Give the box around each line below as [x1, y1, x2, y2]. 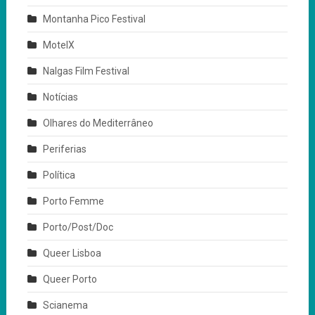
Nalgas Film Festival [42, 65, 129, 77]
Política [42, 169, 75, 181]
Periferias [42, 143, 86, 155]
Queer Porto [42, 273, 97, 285]
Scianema [42, 299, 88, 311]
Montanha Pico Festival [42, 13, 146, 25]
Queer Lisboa [42, 247, 101, 259]
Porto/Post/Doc [42, 221, 113, 233]
